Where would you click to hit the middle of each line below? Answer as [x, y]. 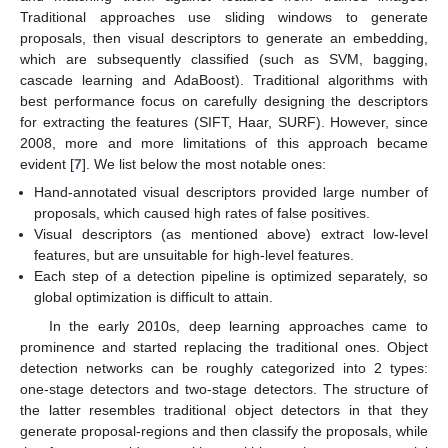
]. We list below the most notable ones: [204, 164]
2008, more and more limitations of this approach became [224, 143]
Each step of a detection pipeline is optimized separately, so [231, 276]
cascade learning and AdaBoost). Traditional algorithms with [224, 80]
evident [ [47, 164]
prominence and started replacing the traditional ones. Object [224, 346]
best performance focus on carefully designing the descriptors [224, 101]
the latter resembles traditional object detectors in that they [224, 409]
